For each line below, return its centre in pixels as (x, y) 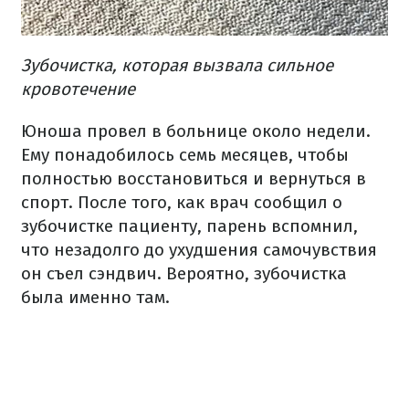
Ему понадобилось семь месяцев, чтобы (185, 155)
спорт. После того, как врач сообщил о (182, 203)
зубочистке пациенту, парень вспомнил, (189, 226)
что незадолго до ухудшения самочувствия (199, 250)
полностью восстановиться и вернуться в (194, 179)
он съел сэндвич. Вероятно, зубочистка (184, 274)
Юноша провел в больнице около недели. (196, 131)
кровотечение (78, 89)
